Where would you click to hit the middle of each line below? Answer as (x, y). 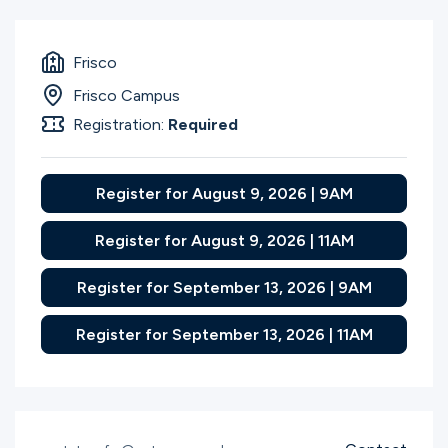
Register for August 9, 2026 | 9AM (224, 193)
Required (202, 124)
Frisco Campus (126, 95)
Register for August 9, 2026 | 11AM (224, 240)
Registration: (120, 124)
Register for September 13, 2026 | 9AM (224, 287)
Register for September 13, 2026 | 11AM (224, 334)
